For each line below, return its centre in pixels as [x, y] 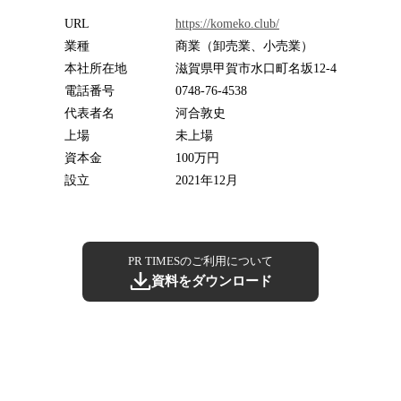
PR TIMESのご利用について [200, 260]
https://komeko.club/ [227, 23]
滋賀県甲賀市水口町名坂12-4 [256, 68]
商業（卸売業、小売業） [244, 46]
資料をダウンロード [211, 281]
